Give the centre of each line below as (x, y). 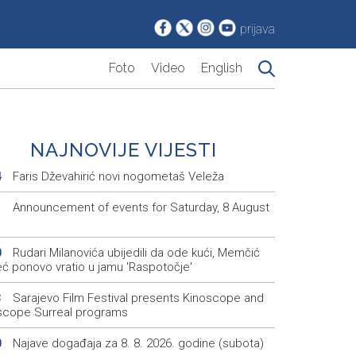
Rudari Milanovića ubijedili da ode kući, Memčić (134, 253)
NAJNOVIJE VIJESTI (124, 150)
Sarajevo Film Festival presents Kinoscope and (136, 298)
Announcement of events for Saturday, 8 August (139, 208)
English (222, 68)
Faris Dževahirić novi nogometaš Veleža (116, 177)
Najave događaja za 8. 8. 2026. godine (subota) (136, 344)
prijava (257, 29)
